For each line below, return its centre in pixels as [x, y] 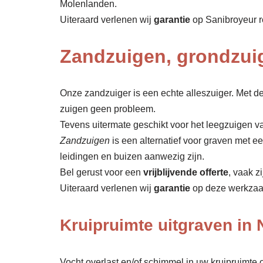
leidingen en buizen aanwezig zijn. [132, 157]
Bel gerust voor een [102, 173]
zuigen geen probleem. [108, 109]
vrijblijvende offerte [186, 173]
